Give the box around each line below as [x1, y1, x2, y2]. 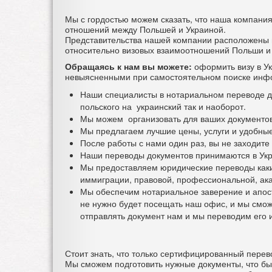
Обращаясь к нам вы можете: [65, 60, 192, 73]
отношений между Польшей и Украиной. [65, 23, 226, 36]
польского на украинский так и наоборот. [80, 100, 246, 113]
